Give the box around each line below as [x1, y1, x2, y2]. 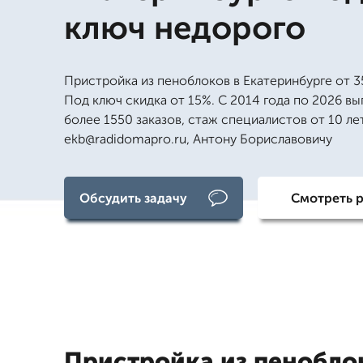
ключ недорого [64, 8, 305, 47]
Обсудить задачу [79, 190, 187, 206]
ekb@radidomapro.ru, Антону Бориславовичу [64, 131, 332, 147]
